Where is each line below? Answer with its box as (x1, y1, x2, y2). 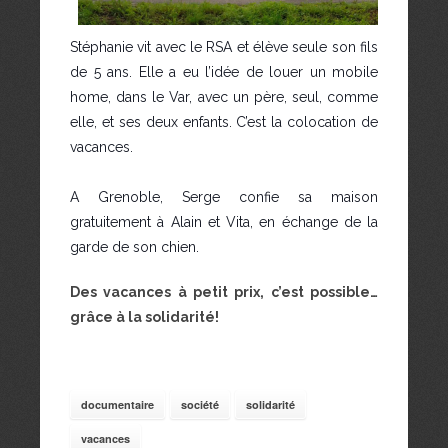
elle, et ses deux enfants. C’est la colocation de (70, 114, 378, 131)
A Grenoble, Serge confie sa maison (70, 189, 378, 206)
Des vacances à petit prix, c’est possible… (70, 284, 378, 301)
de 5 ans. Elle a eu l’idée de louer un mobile (70, 64, 378, 81)
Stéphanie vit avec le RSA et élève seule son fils (70, 39, 378, 56)
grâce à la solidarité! (70, 309, 219, 326)
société (181, 397, 219, 413)
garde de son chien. (70, 239, 199, 256)
